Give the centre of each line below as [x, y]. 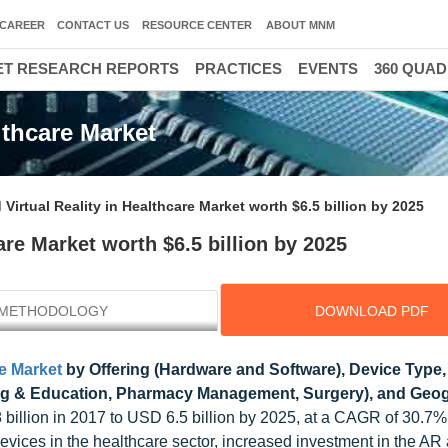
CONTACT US [93, 25]
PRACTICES [238, 68]
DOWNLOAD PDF [371, 311]
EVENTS [328, 68]
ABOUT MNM [300, 25]
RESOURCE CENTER [197, 25]
